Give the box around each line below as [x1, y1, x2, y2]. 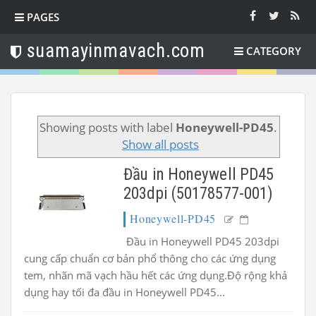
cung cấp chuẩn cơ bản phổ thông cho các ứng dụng [24, 250, 276, 265]
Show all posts [121, 135, 199, 152]
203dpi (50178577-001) [123, 183, 274, 203]
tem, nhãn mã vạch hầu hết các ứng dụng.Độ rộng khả [24, 267, 287, 282]
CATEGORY [246, 44, 301, 58]
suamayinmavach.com [26, 39, 206, 62]
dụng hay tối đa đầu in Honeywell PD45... [24, 284, 225, 299]
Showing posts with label [39, 119, 176, 135]
